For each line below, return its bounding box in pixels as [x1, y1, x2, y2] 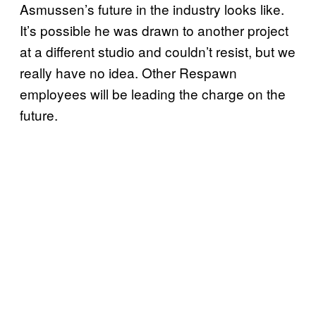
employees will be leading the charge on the [20, 83, 286, 103]
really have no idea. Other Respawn [20, 62, 237, 82]
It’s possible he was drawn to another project [20, 20, 288, 39]
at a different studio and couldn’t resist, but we [20, 41, 296, 61]
